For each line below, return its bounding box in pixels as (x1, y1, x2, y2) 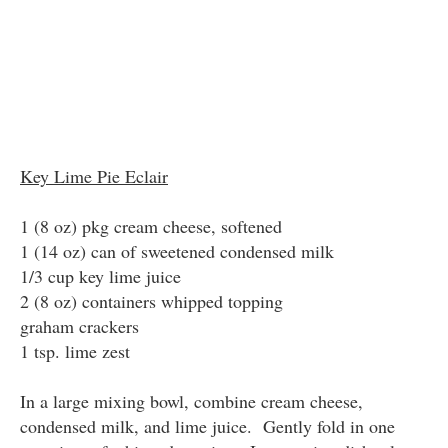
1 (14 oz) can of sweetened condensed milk (20, 238, 334, 263)
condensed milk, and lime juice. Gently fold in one (20, 413, 395, 438)
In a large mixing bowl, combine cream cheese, (20, 388, 363, 413)
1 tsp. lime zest (20, 338, 130, 363)
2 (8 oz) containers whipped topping (20, 288, 283, 313)
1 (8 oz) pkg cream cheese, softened (20, 213, 282, 238)
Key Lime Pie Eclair (20, 163, 168, 188)
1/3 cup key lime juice (20, 263, 181, 288)
